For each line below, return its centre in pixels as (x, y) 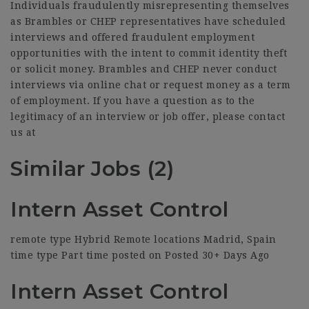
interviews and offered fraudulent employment (132, 37)
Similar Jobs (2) (92, 169)
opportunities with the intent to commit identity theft (149, 53)
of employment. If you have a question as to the (133, 101)
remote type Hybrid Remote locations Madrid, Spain (143, 239)
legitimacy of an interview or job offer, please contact (148, 117)
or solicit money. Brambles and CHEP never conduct (144, 69)
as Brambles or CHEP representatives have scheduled (148, 21)
